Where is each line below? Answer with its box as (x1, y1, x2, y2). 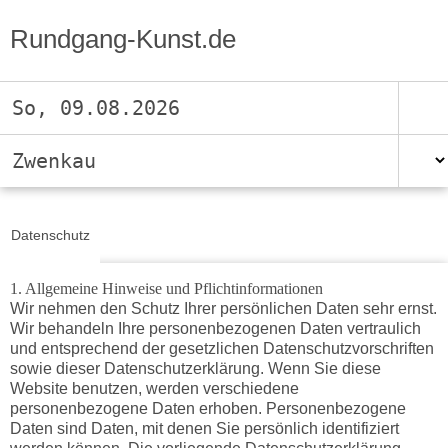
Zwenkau (12, 148, 96, 173)
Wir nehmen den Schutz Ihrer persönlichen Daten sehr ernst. (9, 300, 437, 318)
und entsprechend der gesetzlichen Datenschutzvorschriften (9, 340, 434, 358)
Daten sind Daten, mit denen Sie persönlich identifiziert (9, 420, 399, 438)
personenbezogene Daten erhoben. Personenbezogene (9, 400, 406, 418)
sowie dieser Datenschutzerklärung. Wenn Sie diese (9, 360, 381, 378)
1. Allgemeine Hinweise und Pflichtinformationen (9, 280, 323, 298)
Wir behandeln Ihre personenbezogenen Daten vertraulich (9, 320, 421, 338)
